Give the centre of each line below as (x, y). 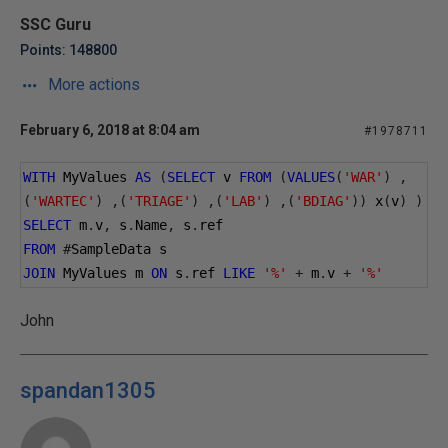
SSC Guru (55, 24)
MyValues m (103, 273)
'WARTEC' (63, 201)
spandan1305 (88, 390)
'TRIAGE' (159, 201)
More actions (92, 84)
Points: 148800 (68, 50)
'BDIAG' (323, 201)
